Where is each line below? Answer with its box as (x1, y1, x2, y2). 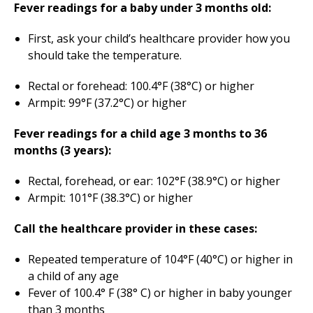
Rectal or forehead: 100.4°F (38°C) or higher (28, 78, 254, 94)
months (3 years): (14, 143, 111, 158)
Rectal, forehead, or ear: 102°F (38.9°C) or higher (28, 173, 280, 189)
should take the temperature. (28, 48, 182, 63)
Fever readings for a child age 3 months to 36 (14, 126, 267, 141)
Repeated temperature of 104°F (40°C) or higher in (28, 252, 293, 267)
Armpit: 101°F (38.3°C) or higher (28, 190, 193, 205)
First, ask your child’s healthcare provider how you (28, 31, 290, 46)
